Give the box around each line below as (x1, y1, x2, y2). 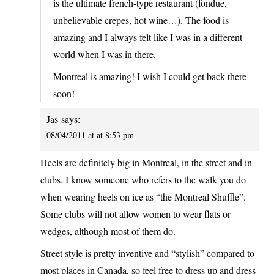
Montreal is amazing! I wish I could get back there (53, 69, 246, 83)
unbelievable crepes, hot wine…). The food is (53, 13, 229, 26)
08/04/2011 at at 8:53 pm (46, 128, 134, 141)
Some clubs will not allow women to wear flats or (40, 207, 231, 220)
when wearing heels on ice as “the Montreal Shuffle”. (40, 190, 246, 203)
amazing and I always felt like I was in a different (53, 30, 242, 43)
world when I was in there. (53, 47, 156, 61)
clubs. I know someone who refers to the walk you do (40, 172, 246, 186)
